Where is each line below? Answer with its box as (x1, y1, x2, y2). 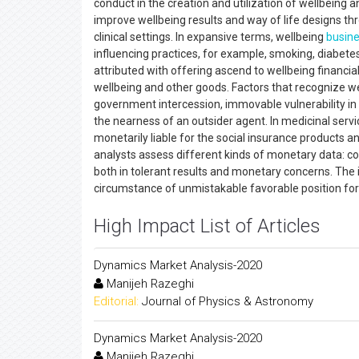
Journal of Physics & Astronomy (142, 294, 313, 309)
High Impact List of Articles (94, 215, 321, 237)
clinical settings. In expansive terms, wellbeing (94, 30, 326, 43)
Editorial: (94, 294, 139, 309)
